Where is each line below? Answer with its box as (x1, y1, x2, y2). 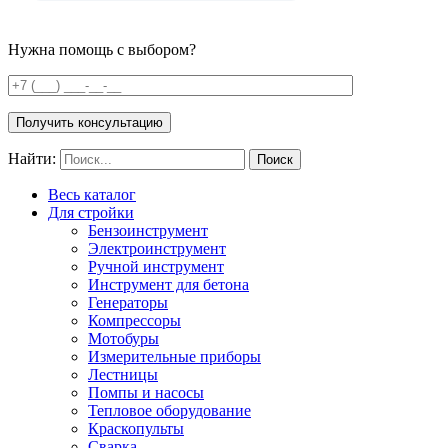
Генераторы (88, 293, 168, 311)
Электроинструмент (88, 239, 226, 257)
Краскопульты (88, 419, 184, 437)
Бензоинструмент (88, 221, 208, 239)
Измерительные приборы (88, 347, 261, 365)
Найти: (8, 149, 56, 167)
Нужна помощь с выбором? (8, 40, 196, 58)
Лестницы (88, 365, 158, 383)
